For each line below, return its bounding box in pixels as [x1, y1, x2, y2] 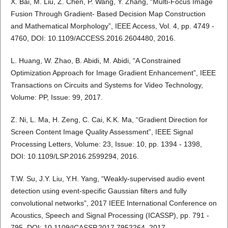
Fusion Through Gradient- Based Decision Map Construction [10, 10, 206, 18]
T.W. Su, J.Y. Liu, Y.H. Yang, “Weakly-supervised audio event [10, 175, 205, 183]
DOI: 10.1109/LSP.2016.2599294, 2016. [10, 152, 139, 161]
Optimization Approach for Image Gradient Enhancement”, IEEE [10, 69, 216, 77]
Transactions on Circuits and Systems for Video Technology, [10, 81, 203, 90]
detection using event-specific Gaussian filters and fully [10, 187, 187, 195]
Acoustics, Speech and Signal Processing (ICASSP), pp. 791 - [10, 211, 209, 220]
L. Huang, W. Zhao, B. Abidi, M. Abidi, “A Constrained [10, 56, 181, 65]
